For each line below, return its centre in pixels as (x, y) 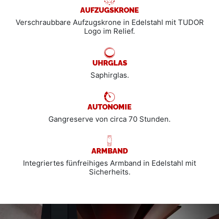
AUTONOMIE (109, 106)
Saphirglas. (109, 75)
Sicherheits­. (109, 172)
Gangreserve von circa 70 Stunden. (109, 119)
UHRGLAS (109, 62)
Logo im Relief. (109, 31)
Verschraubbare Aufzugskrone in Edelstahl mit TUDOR (109, 22)
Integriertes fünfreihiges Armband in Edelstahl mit (109, 163)
